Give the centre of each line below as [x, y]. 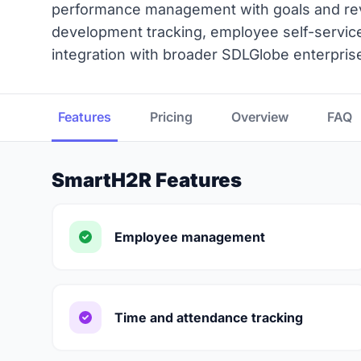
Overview [260, 117]
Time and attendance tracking [209, 317]
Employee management [190, 237]
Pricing [171, 117]
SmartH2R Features [147, 180]
